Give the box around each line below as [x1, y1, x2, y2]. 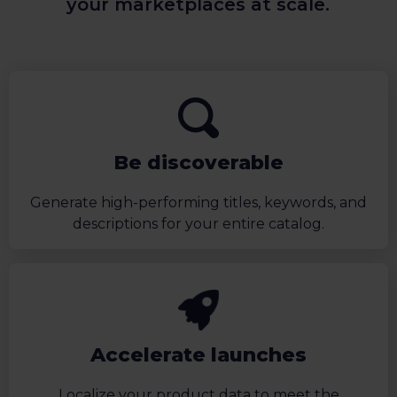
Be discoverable [113, 151, 284, 175]
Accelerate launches [90, 343, 307, 368]
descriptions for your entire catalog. [73, 215, 324, 233]
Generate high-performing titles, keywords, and [30, 194, 367, 212]
